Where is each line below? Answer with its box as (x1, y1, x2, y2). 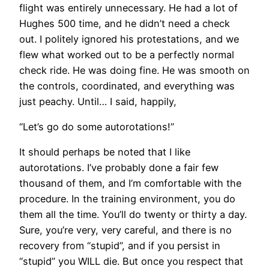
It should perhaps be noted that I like (19, 146, 190, 159)
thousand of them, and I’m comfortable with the (19, 177, 241, 190)
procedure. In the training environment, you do (19, 193, 235, 205)
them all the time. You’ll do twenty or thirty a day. (19, 208, 247, 221)
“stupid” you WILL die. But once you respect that (19, 255, 243, 268)
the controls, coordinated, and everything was (19, 79, 235, 92)
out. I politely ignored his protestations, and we (19, 32, 239, 45)
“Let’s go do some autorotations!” (19, 121, 174, 133)
